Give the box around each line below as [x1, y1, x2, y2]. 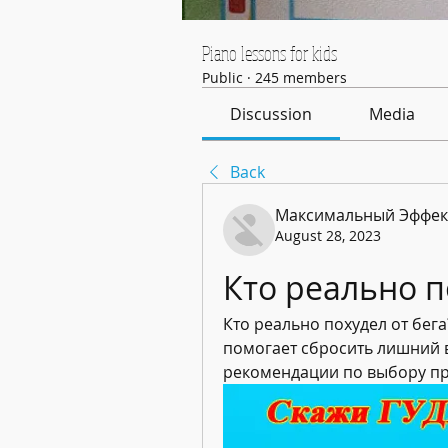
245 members [255, 68, 347, 87]
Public [202, 68, 243, 87]
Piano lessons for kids [202, 41, 337, 66]
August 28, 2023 [275, 226, 381, 245]
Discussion [230, 103, 313, 125]
